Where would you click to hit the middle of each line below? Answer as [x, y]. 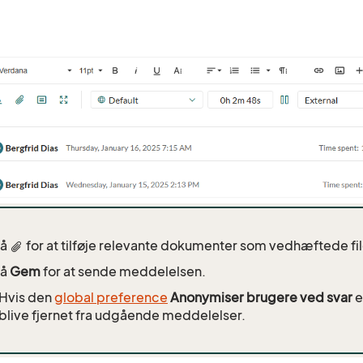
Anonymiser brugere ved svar [261, 297]
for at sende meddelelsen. [123, 271]
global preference [111, 297]
